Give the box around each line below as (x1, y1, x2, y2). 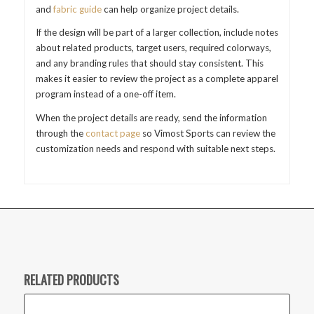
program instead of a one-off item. (35, 88, 176, 100)
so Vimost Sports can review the (139, 127, 275, 139)
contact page (85, 127, 140, 139)
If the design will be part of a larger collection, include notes (35, 27, 278, 39)
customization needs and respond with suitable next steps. (35, 142, 275, 154)
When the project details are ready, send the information (35, 111, 267, 123)
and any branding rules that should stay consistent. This (35, 57, 264, 69)
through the (35, 127, 86, 139)
